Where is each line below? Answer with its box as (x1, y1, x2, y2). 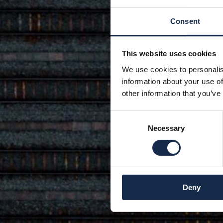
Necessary (148, 123, 185, 132)
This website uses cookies (121, 49, 216, 58)
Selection (110, 123, 140, 132)
